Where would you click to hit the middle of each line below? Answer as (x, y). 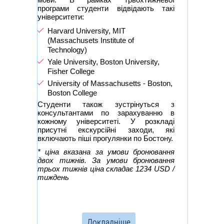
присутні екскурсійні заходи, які (106, 129)
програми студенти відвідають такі (106, 8)
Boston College (72, 92)
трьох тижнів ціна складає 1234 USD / (106, 168)
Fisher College (71, 71)
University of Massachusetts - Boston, (110, 83)
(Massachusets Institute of (91, 40)
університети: (61, 16)
